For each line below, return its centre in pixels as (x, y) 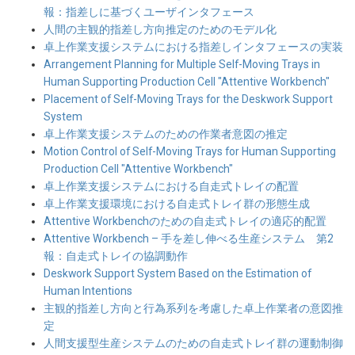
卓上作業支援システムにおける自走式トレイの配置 (171, 187)
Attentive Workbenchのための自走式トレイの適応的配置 (185, 221)
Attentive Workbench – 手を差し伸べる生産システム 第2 (189, 239)
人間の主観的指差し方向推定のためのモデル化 (160, 30)
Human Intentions (88, 291)
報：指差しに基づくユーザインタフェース (149, 12)
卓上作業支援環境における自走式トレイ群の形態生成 (177, 204)
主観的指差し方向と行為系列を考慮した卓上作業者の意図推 (193, 309)
